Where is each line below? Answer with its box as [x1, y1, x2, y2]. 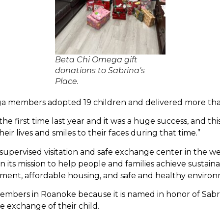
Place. [55, 76, 79, 86]
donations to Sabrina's [55, 65, 145, 75]
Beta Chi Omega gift [55, 55, 137, 64]
